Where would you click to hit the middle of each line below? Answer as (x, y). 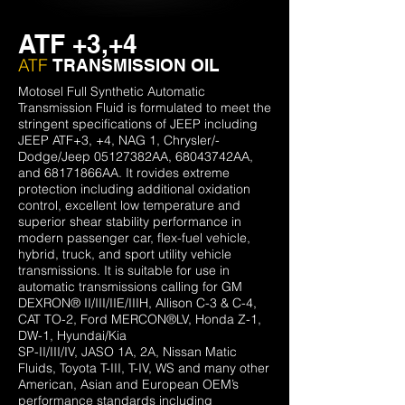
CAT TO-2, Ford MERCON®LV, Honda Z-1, (140, 319)
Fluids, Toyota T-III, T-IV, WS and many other (144, 368)
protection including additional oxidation (134, 189)
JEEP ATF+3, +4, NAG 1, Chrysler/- (119, 140)
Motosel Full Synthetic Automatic (112, 91)
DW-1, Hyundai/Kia (74, 335)
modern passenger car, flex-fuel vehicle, (134, 238)
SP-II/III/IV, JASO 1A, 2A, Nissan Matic (127, 352)
